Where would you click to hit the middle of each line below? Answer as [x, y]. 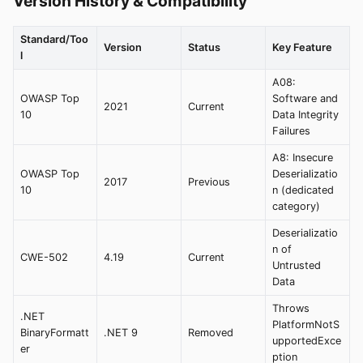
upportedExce [307, 340]
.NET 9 [121, 332]
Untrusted [297, 265]
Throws [291, 308]
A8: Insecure [303, 157]
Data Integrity [305, 114]
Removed [211, 332]
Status [204, 47]
